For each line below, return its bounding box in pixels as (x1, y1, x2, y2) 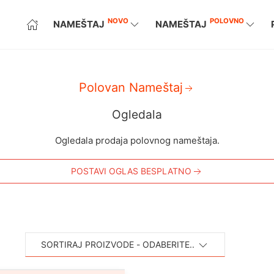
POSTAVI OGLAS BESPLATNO (70, 166, 191, 176)
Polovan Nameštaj (79, 80, 183, 95)
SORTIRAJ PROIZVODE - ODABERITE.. (40, 239, 194, 250)
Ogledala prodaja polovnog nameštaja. (54, 135, 220, 146)
